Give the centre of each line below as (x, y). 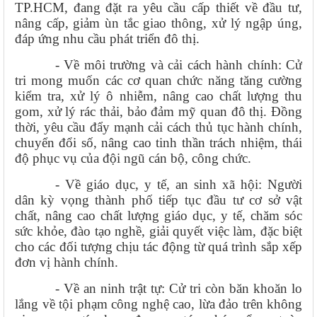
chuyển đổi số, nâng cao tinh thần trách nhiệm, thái (158, 142)
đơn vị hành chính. (67, 262)
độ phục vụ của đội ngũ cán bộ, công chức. (133, 158)
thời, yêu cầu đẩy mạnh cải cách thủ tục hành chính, (158, 127)
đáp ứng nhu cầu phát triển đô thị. (107, 38)
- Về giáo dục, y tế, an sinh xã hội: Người (178, 184)
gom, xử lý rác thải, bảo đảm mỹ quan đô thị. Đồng (158, 111)
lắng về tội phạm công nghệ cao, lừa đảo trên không (158, 304)
